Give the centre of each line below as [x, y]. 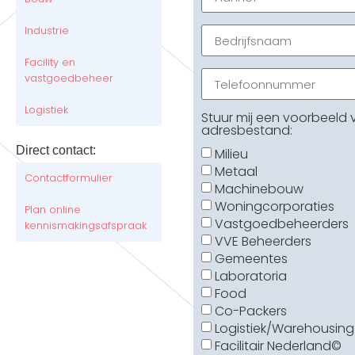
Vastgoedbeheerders [282, 224]
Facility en [50, 62]
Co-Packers [251, 311]
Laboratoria [251, 277]
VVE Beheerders [263, 242]
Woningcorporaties [275, 207]
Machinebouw [260, 189]
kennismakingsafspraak [86, 226]
